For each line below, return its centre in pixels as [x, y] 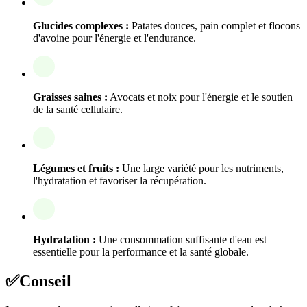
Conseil [45, 281]
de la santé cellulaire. [78, 109]
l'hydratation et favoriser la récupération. [120, 180]
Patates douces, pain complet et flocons [214, 25]
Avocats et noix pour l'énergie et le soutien [200, 97]
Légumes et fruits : [76, 168]
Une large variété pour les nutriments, [201, 168]
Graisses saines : [70, 97]
